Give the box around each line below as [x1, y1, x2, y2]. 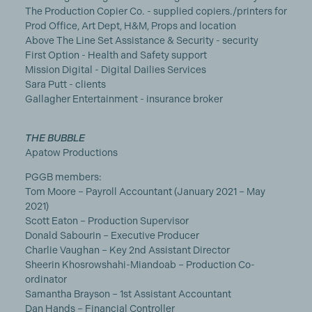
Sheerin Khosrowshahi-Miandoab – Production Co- [24, 259, 255, 270]
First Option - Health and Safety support [24, 49, 207, 61]
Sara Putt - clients [24, 79, 106, 90]
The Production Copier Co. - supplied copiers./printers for [24, 6, 287, 17]
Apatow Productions [24, 147, 118, 158]
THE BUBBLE [24, 132, 85, 143]
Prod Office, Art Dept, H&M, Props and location [24, 20, 236, 31]
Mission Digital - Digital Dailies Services [24, 64, 206, 75]
